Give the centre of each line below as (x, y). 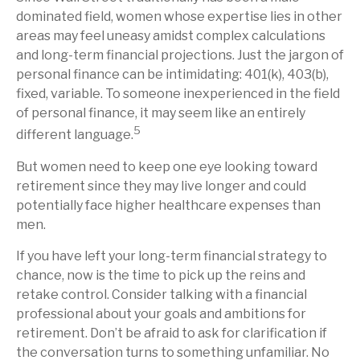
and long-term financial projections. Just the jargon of (180, 55)
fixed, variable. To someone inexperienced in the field (178, 94)
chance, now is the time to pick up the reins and (161, 275)
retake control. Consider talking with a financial (162, 294)
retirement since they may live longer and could (161, 186)
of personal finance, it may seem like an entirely (161, 113)
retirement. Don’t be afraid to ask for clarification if (172, 333)
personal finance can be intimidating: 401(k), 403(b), (172, 75)
